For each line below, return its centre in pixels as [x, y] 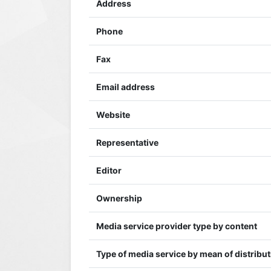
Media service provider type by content [177, 226]
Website [113, 115]
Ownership [119, 198]
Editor [109, 170]
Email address [126, 87]
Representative [127, 142]
